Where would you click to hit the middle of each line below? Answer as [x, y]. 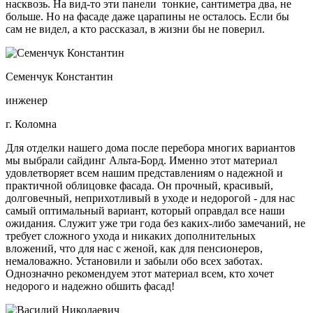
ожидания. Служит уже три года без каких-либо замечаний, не [155, 224]
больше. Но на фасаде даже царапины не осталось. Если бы [147, 17]
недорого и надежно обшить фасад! [90, 286]
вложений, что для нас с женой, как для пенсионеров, [134, 249]
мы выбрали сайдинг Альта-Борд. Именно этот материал [141, 161]
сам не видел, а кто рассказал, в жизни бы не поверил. [135, 29]
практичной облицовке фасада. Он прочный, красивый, [139, 186]
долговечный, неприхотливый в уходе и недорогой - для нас [150, 198]
